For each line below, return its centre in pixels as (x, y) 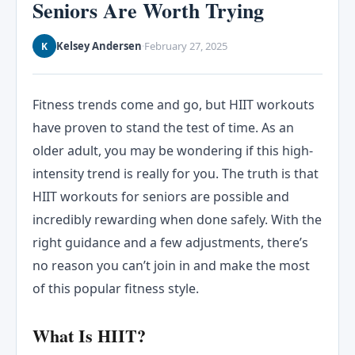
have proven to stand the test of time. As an (163, 128)
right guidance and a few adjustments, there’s (170, 243)
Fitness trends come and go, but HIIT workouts (174, 105)
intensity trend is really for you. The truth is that (176, 174)
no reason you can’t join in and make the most (171, 266)
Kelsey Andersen (99, 46)
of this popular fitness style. (116, 289)
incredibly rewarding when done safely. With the (177, 220)
